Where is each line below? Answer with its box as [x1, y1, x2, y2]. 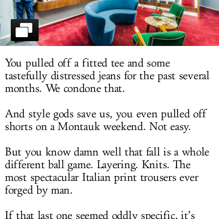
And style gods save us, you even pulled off [5, 107, 207, 121]
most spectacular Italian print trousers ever [5, 171, 198, 185]
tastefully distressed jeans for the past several [5, 69, 210, 83]
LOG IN [97, 6, 122, 15]
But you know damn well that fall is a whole [5, 145, 210, 159]
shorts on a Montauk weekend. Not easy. [5, 120, 191, 134]
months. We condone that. [5, 82, 125, 96]
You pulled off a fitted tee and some [5, 56, 170, 70]
